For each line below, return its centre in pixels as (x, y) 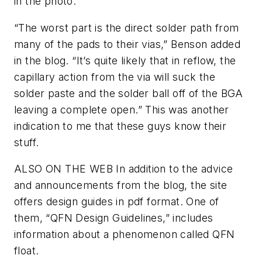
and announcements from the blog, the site (121, 185)
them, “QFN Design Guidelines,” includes (114, 218)
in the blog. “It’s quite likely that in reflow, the (125, 60)
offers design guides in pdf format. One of (117, 202)
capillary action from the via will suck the (115, 77)
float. (27, 251)
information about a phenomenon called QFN (125, 235)
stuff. (27, 142)
